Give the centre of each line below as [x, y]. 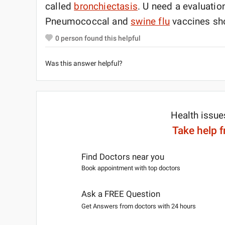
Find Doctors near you [123, 156]
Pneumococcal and [88, 21]
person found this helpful [100, 38]
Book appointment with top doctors [131, 168]
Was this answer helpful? [84, 63]
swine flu [150, 21]
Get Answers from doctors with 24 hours [139, 206]
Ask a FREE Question [121, 194]
